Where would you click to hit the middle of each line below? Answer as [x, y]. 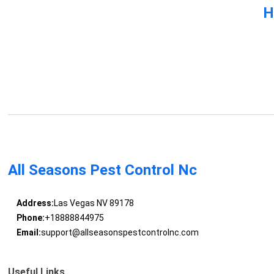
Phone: [30, 218]
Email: [28, 233]
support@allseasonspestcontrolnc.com [120, 233]
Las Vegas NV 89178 [94, 203]
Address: [35, 203]
